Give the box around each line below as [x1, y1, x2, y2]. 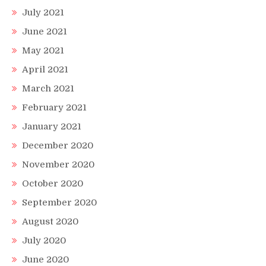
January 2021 [22, 121, 81, 132]
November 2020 [22, 159, 94, 170]
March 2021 [22, 83, 74, 94]
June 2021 [22, 26, 67, 37]
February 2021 [22, 102, 87, 113]
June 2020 [22, 254, 69, 265]
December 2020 [22, 140, 93, 151]
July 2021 [22, 7, 64, 18]
